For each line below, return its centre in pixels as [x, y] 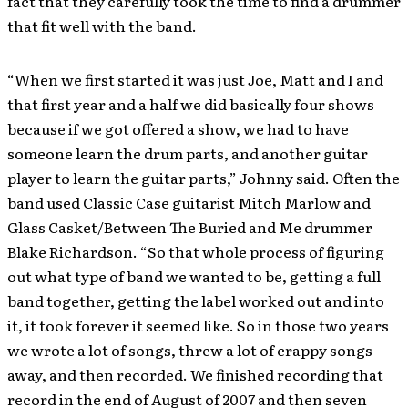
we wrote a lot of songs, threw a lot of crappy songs [190, 350]
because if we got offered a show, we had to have [178, 129]
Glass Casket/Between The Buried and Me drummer [190, 227]
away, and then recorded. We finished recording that [195, 375]
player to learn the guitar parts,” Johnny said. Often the [204, 178]
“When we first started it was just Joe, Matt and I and [195, 80]
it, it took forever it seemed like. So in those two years [198, 326]
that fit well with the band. [102, 26]
